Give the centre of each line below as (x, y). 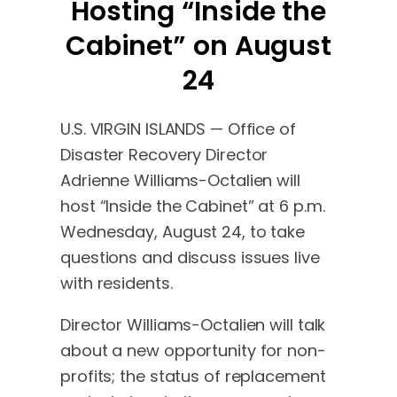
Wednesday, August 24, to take (183, 232)
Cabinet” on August (198, 47)
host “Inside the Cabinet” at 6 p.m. (193, 206)
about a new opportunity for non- (193, 351)
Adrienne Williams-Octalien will (180, 181)
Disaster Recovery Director (164, 155)
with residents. (117, 284)
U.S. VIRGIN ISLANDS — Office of (178, 129)
